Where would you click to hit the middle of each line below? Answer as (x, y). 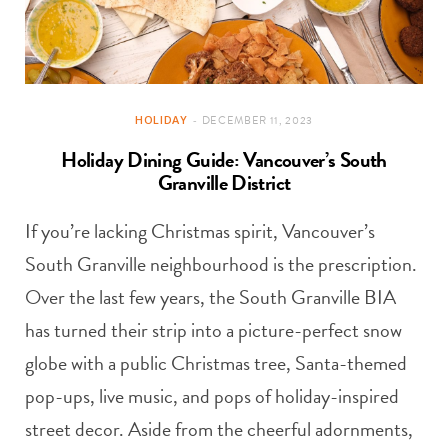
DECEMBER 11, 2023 (257, 120)
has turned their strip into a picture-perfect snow (213, 329)
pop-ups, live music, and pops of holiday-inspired (212, 395)
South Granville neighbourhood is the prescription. (221, 263)
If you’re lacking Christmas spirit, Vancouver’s (200, 230)
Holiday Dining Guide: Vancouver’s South (224, 159)
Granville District (224, 182)
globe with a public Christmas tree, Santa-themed (216, 362)
